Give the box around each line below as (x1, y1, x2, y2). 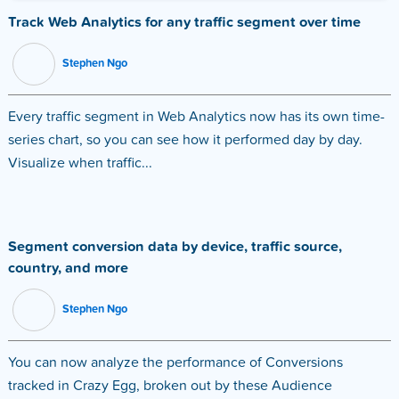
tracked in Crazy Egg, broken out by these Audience (7, 379, 332, 395)
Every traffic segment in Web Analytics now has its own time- (7, 110, 385, 126)
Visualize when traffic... (7, 157, 152, 172)
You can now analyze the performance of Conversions (7, 356, 343, 371)
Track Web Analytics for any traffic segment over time (7, 15, 361, 31)
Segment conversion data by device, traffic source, (7, 240, 342, 256)
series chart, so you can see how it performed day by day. (7, 134, 362, 149)
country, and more (7, 261, 128, 277)
